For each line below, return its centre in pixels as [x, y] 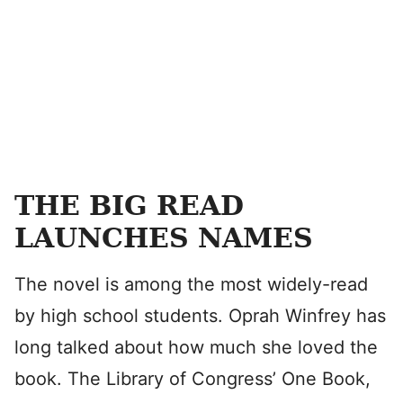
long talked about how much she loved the [196, 347]
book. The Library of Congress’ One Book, [193, 379]
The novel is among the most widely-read [191, 284]
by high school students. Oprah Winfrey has [200, 316]
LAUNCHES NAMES [164, 238]
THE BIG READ [129, 206]
